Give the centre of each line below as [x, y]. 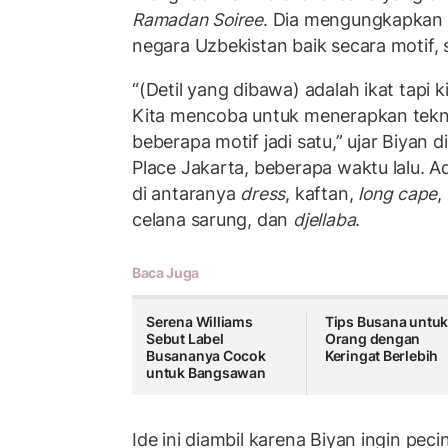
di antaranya [184, 193]
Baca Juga [165, 273]
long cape [398, 193]
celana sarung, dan [213, 219]
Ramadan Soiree [198, 20]
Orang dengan [372, 339]
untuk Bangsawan [206, 373]
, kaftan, [322, 193]
